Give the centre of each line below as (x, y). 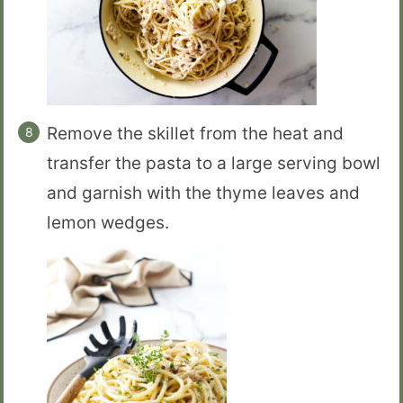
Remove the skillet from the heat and (195, 134)
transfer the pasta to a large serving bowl (214, 163)
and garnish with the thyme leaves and (203, 193)
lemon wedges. (108, 223)
